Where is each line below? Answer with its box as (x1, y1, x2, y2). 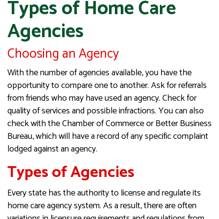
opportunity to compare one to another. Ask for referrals (7, 78, 207, 93)
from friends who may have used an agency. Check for (7, 90, 197, 106)
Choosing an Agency (7, 43, 119, 65)
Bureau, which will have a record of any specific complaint (7, 129, 208, 144)
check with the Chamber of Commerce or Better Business (7, 116, 212, 131)
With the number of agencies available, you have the (7, 65, 192, 80)
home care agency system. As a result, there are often (7, 198, 197, 213)
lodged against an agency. (7, 141, 97, 156)
